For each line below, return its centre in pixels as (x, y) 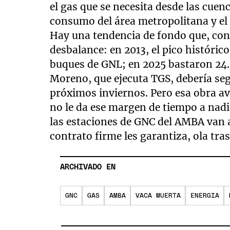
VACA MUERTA (158, 193)
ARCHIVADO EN (88, 164)
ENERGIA (205, 193)
